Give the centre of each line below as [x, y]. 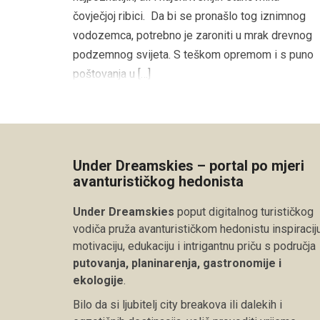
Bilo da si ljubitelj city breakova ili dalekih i [177, 305]
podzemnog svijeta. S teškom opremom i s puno [193, 55]
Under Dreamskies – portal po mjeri [189, 166]
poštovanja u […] [112, 74]
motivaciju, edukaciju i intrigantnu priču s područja [194, 246]
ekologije [98, 281]
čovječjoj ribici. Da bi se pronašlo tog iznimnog [189, 16]
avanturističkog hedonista [158, 182]
